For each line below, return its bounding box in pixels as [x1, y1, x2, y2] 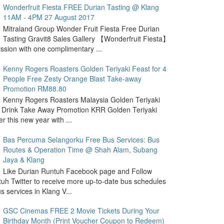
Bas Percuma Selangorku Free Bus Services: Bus [2, 134, 159, 144]
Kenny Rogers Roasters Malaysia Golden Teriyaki [2, 94, 160, 105]
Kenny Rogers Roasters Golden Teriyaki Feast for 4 [2, 63, 166, 73]
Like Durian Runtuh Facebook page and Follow [2, 165, 152, 176]
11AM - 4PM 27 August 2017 [2, 12, 94, 22]
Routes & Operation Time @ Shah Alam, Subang [2, 144, 157, 154]
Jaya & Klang [2, 154, 44, 164]
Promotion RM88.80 [2, 83, 66, 93]
